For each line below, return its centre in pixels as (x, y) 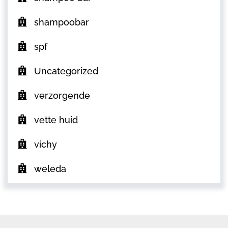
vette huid (56, 120)
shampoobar (62, 22)
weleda (50, 169)
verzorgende (62, 96)
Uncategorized (66, 71)
